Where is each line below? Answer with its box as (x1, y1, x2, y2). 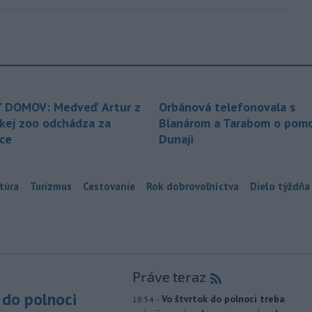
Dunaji (159, 131, 194, 148)
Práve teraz (132, 268, 206, 286)
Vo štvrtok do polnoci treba (161, 292, 285, 306)
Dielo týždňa (250, 180, 310, 194)
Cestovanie (83, 180, 135, 194)
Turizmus (30, 180, 72, 194)
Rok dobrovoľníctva (146, 180, 239, 194)
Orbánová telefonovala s (159, 99, 295, 116)
